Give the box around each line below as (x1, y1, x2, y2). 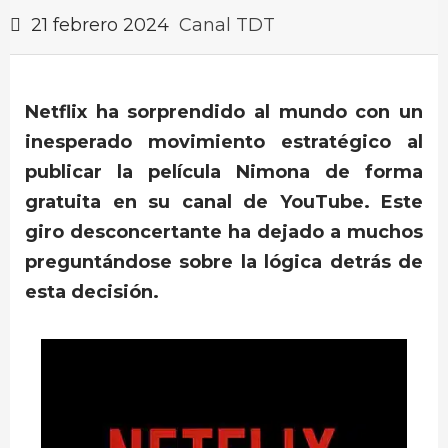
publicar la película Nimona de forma (25, 161, 423, 183)
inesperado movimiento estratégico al (25, 131, 423, 153)
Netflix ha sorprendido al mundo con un (25, 101, 423, 123)
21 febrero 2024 (26, 14, 174, 36)
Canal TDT (179, 14, 275, 36)
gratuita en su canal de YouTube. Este (25, 191, 423, 213)
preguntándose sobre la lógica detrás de (25, 251, 423, 273)
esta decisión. (25, 281, 159, 303)
